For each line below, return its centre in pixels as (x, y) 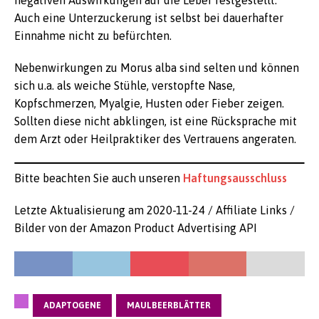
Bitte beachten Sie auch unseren (99, 178)
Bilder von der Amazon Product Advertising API (136, 228)
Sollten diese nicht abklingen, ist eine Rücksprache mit (156, 121)
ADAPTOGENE (72, 305)
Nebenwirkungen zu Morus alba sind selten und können (157, 68)
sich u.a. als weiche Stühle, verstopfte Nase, (125, 85)
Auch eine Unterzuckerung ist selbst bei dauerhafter (149, 18)
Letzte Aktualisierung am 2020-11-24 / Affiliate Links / (155, 210)
